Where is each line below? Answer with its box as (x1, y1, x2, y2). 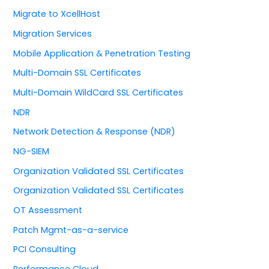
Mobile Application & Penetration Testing (13, 47, 191, 59)
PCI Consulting (13, 243, 76, 256)
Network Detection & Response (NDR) (13, 125, 176, 138)
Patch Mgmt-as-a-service (13, 223, 129, 236)
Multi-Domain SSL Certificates (13, 67, 142, 79)
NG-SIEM (13, 145, 50, 157)
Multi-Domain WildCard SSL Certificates (13, 86, 184, 99)
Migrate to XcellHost (13, 8, 101, 20)
